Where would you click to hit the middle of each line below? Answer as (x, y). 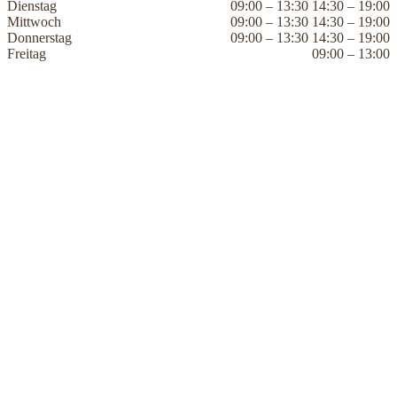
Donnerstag (39, 37)
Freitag (27, 53)
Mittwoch (34, 21)
